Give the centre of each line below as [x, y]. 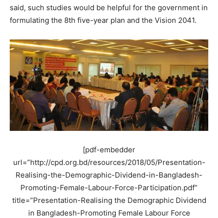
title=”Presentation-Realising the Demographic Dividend [109, 200]
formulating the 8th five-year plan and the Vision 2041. [103, 20]
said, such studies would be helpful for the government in [109, 8]
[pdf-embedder [109, 150]
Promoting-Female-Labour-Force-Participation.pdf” [109, 188]
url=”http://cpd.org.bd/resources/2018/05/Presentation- [109, 163]
